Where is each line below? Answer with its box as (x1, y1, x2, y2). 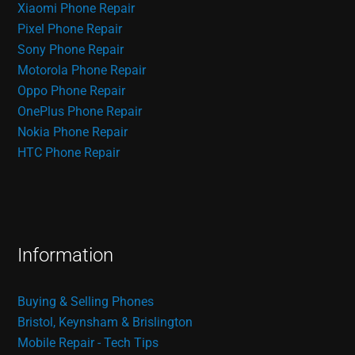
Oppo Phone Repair (17, 82, 126, 98)
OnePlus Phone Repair (17, 103, 143, 119)
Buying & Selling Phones (17, 293, 155, 309)
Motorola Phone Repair (17, 62, 147, 78)
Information (17, 243, 114, 266)
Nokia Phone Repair (17, 124, 128, 139)
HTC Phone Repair (17, 144, 120, 160)
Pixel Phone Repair (17, 21, 123, 36)
